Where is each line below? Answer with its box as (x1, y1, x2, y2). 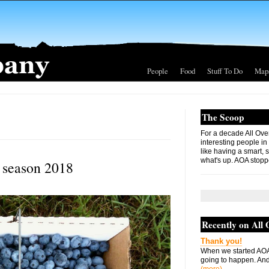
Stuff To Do (207, 65, 243, 76)
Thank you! (201, 237, 242, 246)
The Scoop (202, 110, 244, 124)
